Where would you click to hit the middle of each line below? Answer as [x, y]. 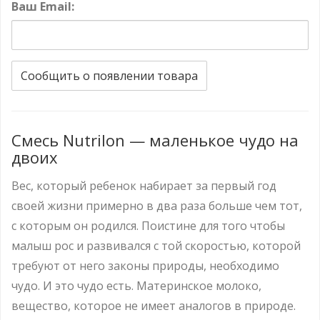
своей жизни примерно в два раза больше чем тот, [157, 205]
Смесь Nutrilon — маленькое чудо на [155, 140]
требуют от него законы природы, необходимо [145, 265]
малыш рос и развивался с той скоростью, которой [156, 245]
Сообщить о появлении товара [109, 75]
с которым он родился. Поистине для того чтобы [148, 225]
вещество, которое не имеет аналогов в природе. [154, 305]
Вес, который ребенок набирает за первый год [144, 185]
